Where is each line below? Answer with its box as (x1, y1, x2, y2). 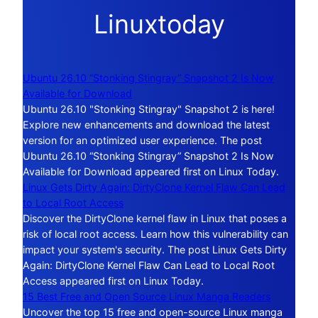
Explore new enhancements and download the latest (23, 119, 270, 131)
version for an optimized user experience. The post (23, 134, 262, 147)
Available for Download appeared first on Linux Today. (23, 165, 279, 178)
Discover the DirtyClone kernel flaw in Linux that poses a (23, 212, 287, 225)
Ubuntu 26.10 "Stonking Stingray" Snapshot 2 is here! (23, 103, 275, 116)
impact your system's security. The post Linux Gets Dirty (23, 243, 287, 256)
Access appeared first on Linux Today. (23, 275, 204, 287)
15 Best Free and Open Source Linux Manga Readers (23, 290, 270, 303)
